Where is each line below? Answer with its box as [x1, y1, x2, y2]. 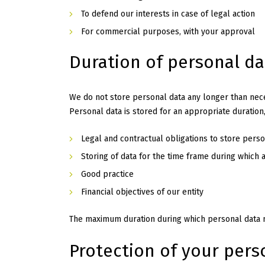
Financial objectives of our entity [81, 187, 203, 198]
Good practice [81, 169, 134, 180]
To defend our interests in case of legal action [81, 9, 255, 20]
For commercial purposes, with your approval [81, 27, 255, 37]
